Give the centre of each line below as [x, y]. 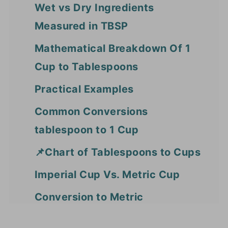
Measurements [73, 216]
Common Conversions [91, 112]
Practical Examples [84, 89]
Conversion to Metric [89, 197]
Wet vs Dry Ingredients [94, 8]
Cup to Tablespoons [86, 67]
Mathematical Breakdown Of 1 [112, 49]
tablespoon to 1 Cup [87, 130]
